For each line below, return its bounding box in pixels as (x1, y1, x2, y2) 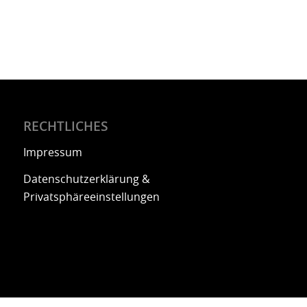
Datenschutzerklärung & (23, 174, 150, 186)
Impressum (23, 147, 82, 158)
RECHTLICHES (23, 121, 108, 134)
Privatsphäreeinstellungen (23, 192, 160, 204)
